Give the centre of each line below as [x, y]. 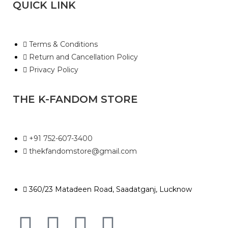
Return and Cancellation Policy [83, 57]
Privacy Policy [54, 70]
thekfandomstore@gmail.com [83, 151]
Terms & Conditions [63, 45]
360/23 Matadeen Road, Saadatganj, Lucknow [110, 190]
